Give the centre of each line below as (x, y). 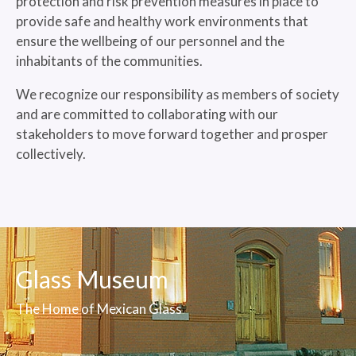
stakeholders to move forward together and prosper (172, 134)
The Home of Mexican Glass (99, 309)
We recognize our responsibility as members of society (178, 94)
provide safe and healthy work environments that (162, 21)
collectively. (51, 154)
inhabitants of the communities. (109, 61)
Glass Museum (92, 279)
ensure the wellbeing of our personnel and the (150, 41)
